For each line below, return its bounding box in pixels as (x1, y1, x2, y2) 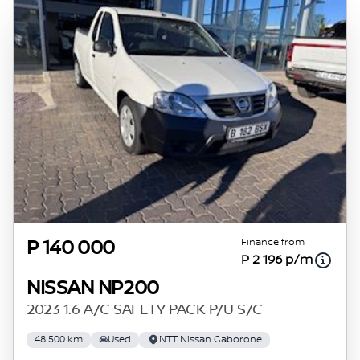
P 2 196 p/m (241, 252, 313, 268)
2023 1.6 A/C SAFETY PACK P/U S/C (27, 301, 263, 319)
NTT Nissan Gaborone (159, 333, 262, 346)
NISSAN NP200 (27, 276, 159, 300)
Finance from (241, 235, 305, 248)
